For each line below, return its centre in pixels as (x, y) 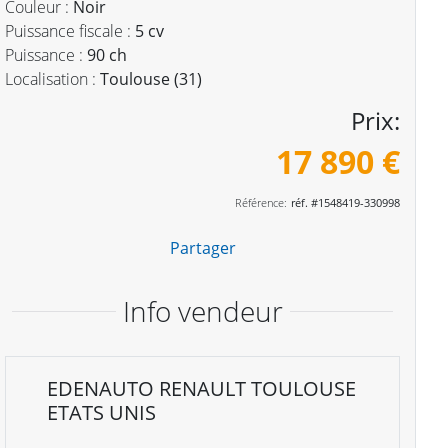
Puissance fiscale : (68, 31)
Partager (202, 248)
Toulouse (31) (151, 79)
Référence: (260, 202)
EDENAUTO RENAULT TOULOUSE (202, 388)
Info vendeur (202, 311)
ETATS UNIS (102, 412)
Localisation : (51, 79)
